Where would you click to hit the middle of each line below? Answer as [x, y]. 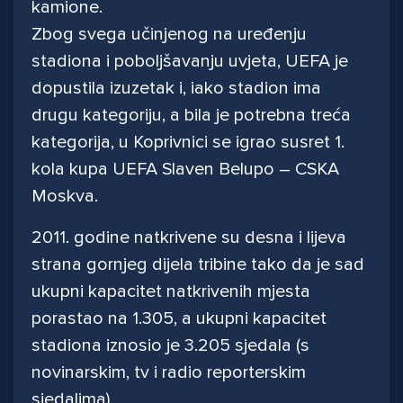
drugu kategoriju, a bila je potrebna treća [191, 116]
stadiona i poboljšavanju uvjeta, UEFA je [190, 62]
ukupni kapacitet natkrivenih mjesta [171, 292]
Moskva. [65, 197]
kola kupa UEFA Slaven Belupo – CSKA [185, 170]
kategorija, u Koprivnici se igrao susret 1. [188, 143]
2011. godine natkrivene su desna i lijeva [189, 238]
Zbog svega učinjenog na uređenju [169, 35]
